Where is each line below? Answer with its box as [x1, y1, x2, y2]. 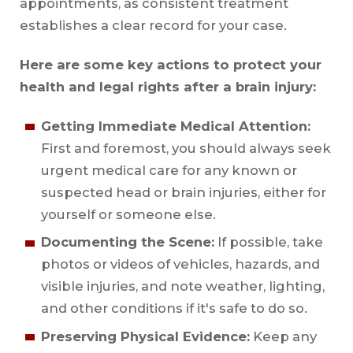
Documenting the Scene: [40, 234, 214, 251]
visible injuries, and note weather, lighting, [40, 278, 325, 295]
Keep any [249, 328, 317, 344]
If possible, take [214, 234, 323, 251]
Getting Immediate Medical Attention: [40, 118, 310, 135]
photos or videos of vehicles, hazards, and [40, 256, 320, 273]
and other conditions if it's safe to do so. [40, 300, 307, 317]
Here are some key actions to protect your [19, 56, 321, 72]
